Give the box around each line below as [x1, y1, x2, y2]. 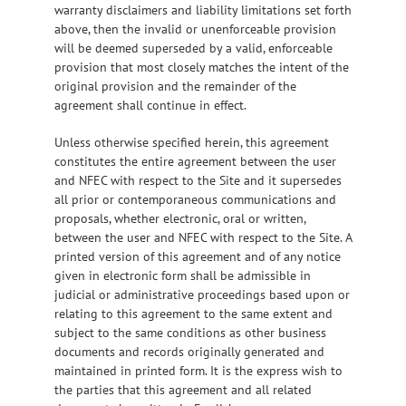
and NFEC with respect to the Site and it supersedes [54, 171, 342, 188]
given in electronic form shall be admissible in [54, 266, 311, 284]
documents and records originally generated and [54, 343, 324, 360]
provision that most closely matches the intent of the [54, 58, 349, 75]
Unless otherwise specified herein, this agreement [54, 133, 329, 150]
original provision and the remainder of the [54, 77, 296, 94]
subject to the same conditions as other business [54, 324, 326, 341]
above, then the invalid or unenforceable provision [54, 20, 336, 37]
